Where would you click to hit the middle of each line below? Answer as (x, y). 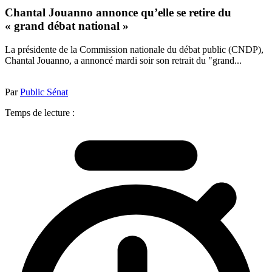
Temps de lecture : (40, 112)
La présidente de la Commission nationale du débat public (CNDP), (134, 49)
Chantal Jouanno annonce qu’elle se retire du (118, 13)
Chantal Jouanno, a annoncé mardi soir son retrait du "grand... (123, 60)
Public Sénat (44, 92)
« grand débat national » (67, 26)
